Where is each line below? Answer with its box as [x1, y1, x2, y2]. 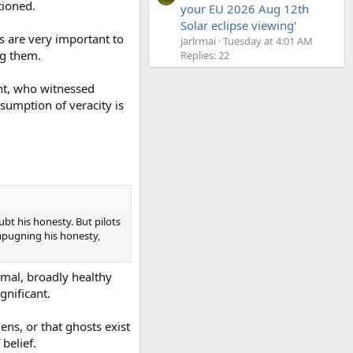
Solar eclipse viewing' [180, 17, 296, 34]
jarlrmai [180, 34, 216, 49]
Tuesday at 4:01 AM [223, 34, 313, 49]
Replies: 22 [180, 48, 229, 63]
